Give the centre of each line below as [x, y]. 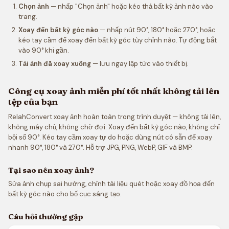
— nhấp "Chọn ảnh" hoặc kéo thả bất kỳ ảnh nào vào [131, 6]
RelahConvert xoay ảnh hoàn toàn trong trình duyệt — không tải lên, [114, 117]
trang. [28, 17]
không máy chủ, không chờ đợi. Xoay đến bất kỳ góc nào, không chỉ [114, 127]
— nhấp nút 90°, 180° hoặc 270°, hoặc [157, 30]
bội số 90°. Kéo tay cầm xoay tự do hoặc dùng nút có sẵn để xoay [110, 137]
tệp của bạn [33, 101]
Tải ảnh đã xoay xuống [55, 64]
